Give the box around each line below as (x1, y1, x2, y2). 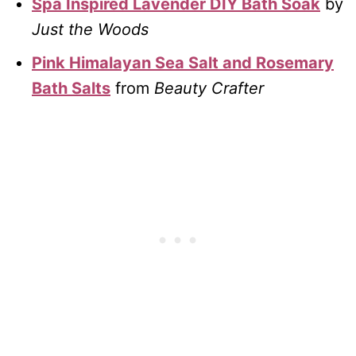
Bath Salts (32, 79, 110, 99)
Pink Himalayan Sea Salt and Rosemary (32, 53, 334, 73)
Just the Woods (32, 20, 149, 40)
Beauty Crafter (154, 79, 264, 99)
